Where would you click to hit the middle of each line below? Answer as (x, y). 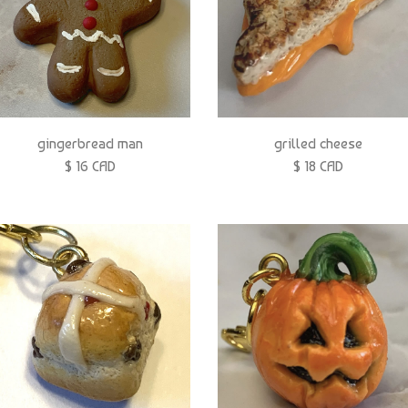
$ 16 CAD (90, 167)
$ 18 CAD (318, 167)
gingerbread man (90, 144)
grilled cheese (318, 144)
